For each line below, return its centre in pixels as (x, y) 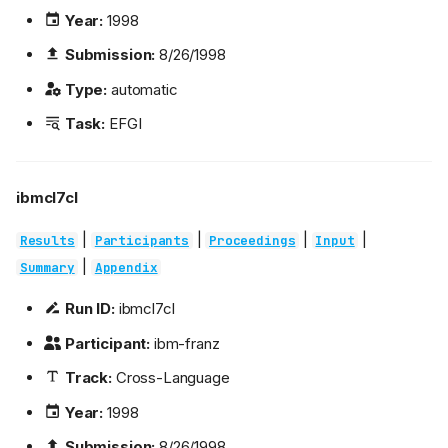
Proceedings (252, 241)
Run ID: (89, 309)
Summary (47, 268)
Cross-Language (170, 378)
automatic (142, 89)
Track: (88, 378)
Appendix (126, 268)
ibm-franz (185, 343)
